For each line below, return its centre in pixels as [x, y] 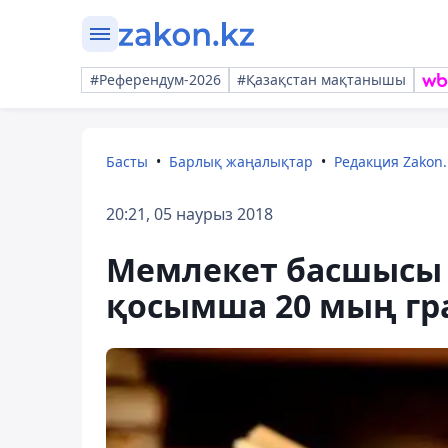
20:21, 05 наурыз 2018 [189, 214]
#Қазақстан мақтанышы [321, 79]
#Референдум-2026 [155, 79]
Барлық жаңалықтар [241, 161]
